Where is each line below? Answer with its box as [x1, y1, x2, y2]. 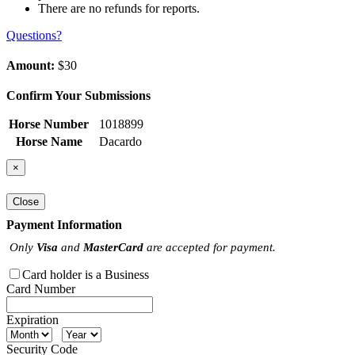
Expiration [6, 312, 59, 326]
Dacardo [99, 135, 142, 149]
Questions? [6, 29, 62, 43]
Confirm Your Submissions [6, 89, 151, 103]
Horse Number [9, 117, 89, 132]
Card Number [6, 281, 75, 296]
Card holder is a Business [22, 267, 149, 281]
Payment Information [6, 217, 122, 231]
